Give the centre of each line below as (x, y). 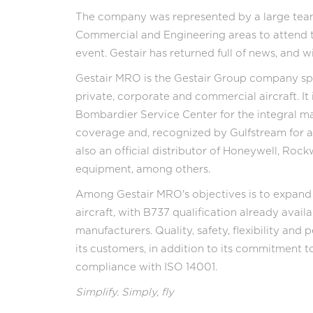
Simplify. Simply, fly (124, 293)
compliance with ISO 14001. (146, 268)
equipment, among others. (143, 170)
